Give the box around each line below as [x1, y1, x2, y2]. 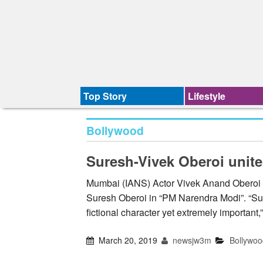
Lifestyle [188, 89, 226, 103]
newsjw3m [170, 234, 212, 247]
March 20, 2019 [99, 234, 158, 247]
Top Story [83, 89, 127, 103]
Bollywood [86, 122, 144, 139]
